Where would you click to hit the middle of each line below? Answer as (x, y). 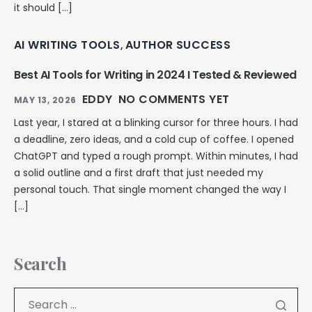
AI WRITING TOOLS (67, 45)
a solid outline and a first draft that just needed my (139, 172)
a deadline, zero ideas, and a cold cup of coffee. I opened (154, 139)
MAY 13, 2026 (45, 100)
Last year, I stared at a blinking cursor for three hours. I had (156, 122)
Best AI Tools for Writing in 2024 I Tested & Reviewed (155, 75)
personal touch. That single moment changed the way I (150, 189)
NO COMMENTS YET (174, 99)
